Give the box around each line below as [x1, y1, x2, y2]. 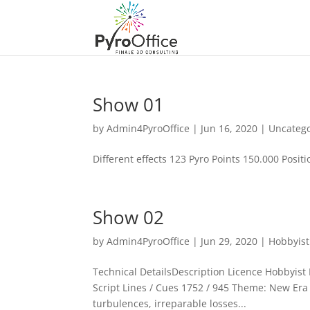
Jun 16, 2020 [201, 122, 258, 135]
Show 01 [93, 92, 165, 117]
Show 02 [93, 205, 165, 230]
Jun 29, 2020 [201, 235, 258, 248]
